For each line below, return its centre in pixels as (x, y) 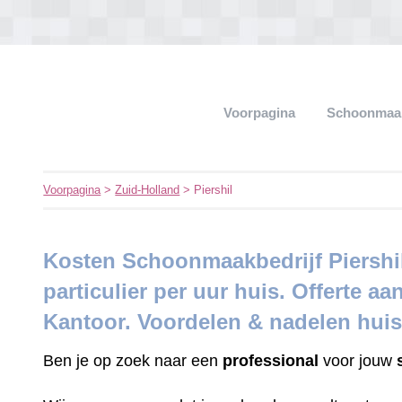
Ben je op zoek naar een (133, 360)
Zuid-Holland (148, 190)
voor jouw (358, 360)
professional (271, 360)
